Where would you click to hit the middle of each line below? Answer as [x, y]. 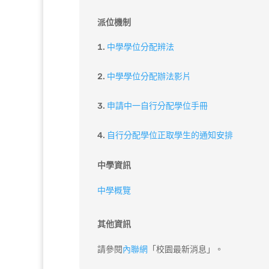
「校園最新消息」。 [186, 250]
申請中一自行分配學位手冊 [157, 106]
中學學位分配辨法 [141, 47]
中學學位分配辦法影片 [149, 77]
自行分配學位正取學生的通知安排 [170, 136]
